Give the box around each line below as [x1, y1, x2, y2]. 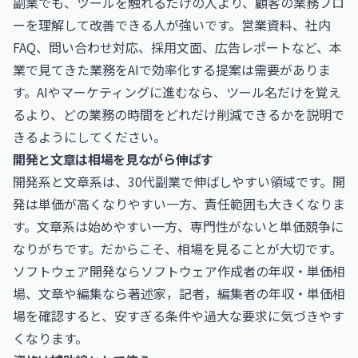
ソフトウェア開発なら [13, 261, 141, 280]
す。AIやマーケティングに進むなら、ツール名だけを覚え [13, 82, 341, 101]
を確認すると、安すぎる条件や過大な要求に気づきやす [26, 306, 344, 325]
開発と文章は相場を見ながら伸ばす [13, 149, 213, 169]
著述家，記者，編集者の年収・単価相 [128, 284, 345, 303]
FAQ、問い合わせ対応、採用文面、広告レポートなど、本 [13, 38, 342, 57]
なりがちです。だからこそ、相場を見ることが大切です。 [13, 239, 342, 258]
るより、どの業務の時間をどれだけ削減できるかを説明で [13, 105, 344, 124]
